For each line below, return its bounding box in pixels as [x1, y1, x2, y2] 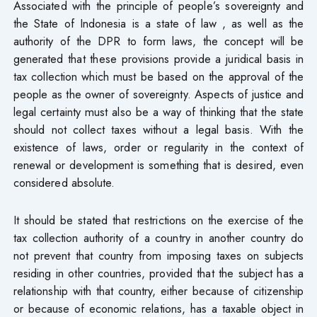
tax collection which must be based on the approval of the [13, 67, 304, 85]
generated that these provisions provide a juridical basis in [13, 50, 304, 67]
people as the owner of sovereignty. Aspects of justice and [13, 85, 304, 103]
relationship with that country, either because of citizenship [13, 282, 304, 299]
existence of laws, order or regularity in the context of [13, 138, 304, 156]
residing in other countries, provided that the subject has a [13, 264, 304, 282]
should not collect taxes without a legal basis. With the [13, 120, 304, 138]
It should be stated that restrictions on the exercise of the [13, 211, 304, 229]
